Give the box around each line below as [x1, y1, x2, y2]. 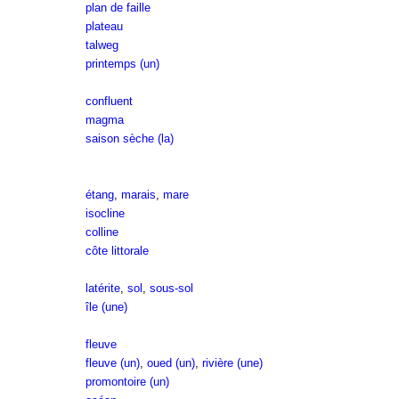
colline [85, 225, 118, 239]
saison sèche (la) [85, 132, 174, 145]
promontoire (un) [85, 375, 169, 388]
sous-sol [149, 281, 193, 295]
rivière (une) [201, 356, 263, 370]
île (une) [85, 300, 127, 313]
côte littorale [85, 244, 149, 257]
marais [120, 188, 156, 201]
